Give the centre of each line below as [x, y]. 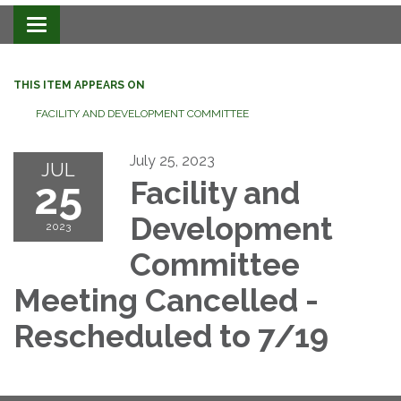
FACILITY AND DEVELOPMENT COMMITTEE [142, 114]
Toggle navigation [95, 27]
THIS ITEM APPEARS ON [79, 85]
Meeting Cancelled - [166, 301]
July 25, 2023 [172, 161]
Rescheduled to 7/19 [171, 337]
